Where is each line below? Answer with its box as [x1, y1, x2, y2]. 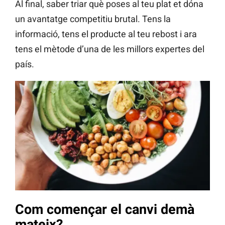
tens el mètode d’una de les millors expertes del [15, 44, 204, 55]
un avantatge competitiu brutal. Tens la [15, 14, 171, 25]
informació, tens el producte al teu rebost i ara [15, 29, 197, 40]
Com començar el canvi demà [15, 201, 194, 217]
